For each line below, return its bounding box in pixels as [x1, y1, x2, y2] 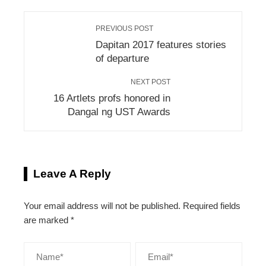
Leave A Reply [33, 167, 111, 180]
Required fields [183, 200, 240, 211]
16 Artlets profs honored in [53, 92, 170, 103]
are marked [24, 214, 71, 225]
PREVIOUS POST [96, 24, 153, 33]
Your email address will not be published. [24, 200, 180, 211]
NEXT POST [131, 77, 170, 86]
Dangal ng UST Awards [68, 106, 170, 117]
